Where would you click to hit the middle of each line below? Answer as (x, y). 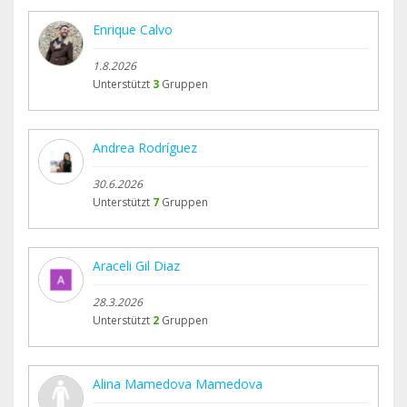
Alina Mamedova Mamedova (178, 384)
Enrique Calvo (133, 30)
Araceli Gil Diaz (136, 266)
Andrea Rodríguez (145, 148)
